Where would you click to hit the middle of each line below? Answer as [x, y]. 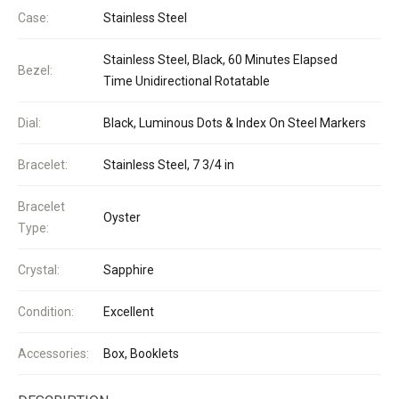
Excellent [129, 311]
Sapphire [129, 269]
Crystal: [39, 269]
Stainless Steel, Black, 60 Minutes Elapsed [220, 59]
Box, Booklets [141, 353]
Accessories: [53, 353]
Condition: [46, 311]
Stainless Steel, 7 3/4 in [169, 164]
